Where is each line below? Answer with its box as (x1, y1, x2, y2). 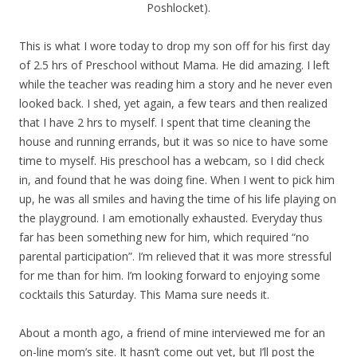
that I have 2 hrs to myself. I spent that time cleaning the (19, 114, 311, 130)
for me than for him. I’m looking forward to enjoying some (19, 267, 320, 283)
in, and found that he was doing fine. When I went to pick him (19, 171, 335, 187)
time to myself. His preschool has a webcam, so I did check (19, 152, 324, 168)
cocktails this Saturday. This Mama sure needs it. (19, 286, 269, 302)
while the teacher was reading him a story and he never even (19, 76, 332, 92)
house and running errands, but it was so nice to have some (19, 133, 328, 149)
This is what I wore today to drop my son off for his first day (19, 37, 330, 53)
